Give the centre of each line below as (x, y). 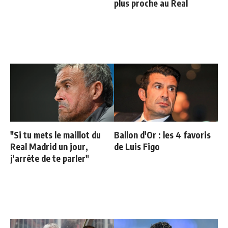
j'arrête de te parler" (50, 159)
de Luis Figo (137, 147)
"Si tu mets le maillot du (55, 135)
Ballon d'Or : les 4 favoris (162, 135)
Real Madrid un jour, (49, 147)
